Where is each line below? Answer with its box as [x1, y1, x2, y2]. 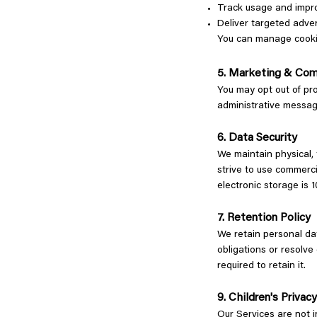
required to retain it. [217, 261, 309, 271]
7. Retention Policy [217, 212, 313, 224]
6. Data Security [217, 132, 300, 144]
